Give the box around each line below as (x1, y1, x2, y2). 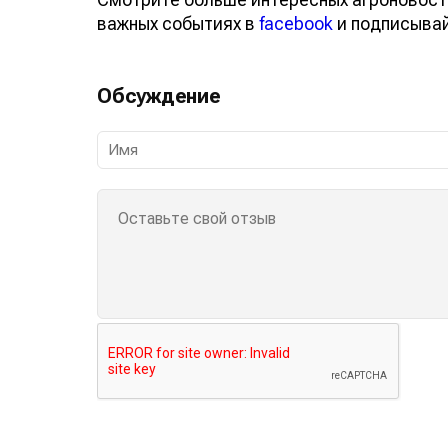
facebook (259, 12, 333, 34)
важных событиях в (97, 12, 259, 34)
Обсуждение (97, 83, 221, 108)
